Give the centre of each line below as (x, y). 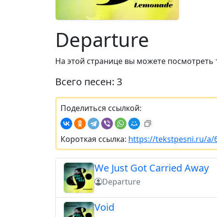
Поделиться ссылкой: (101, 108)
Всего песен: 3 (89, 81)
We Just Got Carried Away (152, 168)
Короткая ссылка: (94, 139)
